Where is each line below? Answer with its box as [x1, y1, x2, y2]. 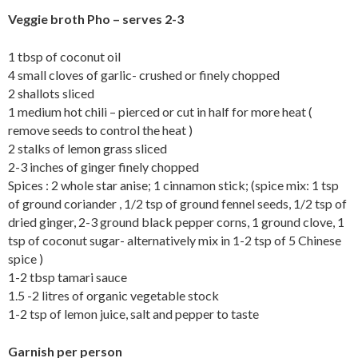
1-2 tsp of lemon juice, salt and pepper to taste [8, 305, 259, 321]
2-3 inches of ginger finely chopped [8, 158, 199, 174]
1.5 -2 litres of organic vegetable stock [8, 287, 219, 303]
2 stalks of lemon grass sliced [8, 140, 167, 156]
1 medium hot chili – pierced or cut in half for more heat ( [8, 103, 312, 119]
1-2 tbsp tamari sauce [8, 268, 127, 284]
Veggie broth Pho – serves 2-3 [8, 10, 184, 26]
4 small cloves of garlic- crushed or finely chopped [8, 66, 280, 82]
